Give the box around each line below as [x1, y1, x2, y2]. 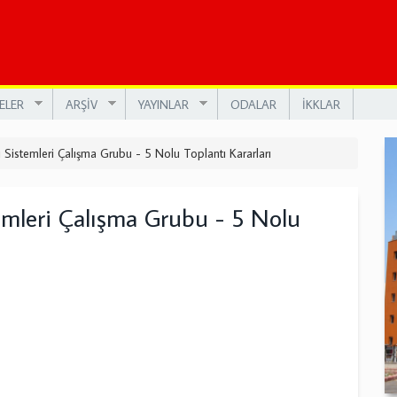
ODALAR [230, 96, 276, 113]
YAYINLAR [138, 96, 189, 113]
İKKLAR [301, 96, 340, 113]
